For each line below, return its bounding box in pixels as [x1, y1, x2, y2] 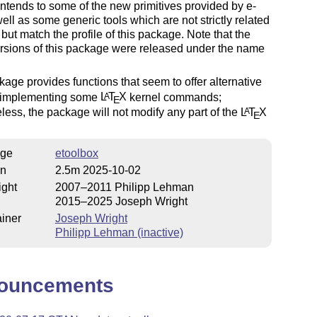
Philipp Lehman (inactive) [54, 226, 183, 238]
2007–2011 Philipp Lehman [54, 180, 194, 193]
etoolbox [54, 146, 98, 159]
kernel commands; [126, 91, 221, 103]
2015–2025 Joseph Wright [54, 195, 188, 207]
